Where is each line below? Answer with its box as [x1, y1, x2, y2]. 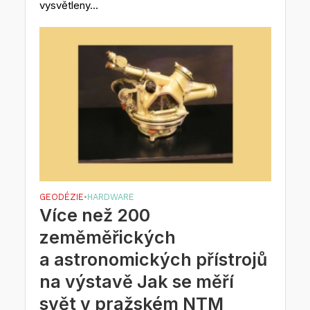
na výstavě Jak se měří [39, 271, 234, 293]
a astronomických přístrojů [39, 249, 267, 271]
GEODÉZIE [39, 192, 84, 203]
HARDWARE [86, 192, 134, 203]
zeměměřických [39, 227, 176, 248]
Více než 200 [39, 205, 150, 226]
